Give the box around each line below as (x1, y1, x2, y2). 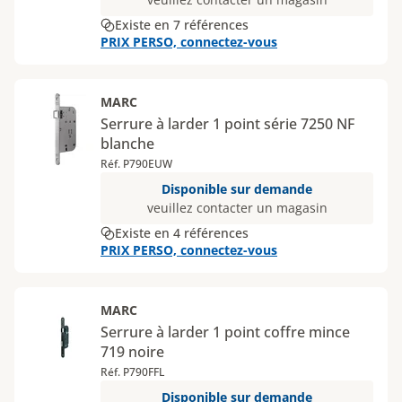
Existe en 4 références (115, 224, 249, 241)
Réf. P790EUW (100, 156, 172, 171)
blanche (100, 134, 154, 153)
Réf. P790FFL (100, 364, 164, 380)
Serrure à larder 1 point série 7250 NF (100, 114, 354, 134)
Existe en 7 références (115, 16, 249, 33)
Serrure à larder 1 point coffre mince (100, 322, 350, 342)
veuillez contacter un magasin (146, 199, 328, 216)
